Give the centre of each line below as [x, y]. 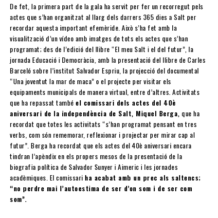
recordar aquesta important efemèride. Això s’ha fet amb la [93, 28]
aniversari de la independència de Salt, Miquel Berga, [95, 113]
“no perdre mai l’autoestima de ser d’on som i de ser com [101, 188]
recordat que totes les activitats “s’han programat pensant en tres [103, 124]
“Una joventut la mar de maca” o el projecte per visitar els [91, 81]
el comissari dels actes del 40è [126, 103]
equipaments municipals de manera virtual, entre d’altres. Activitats [105, 92]
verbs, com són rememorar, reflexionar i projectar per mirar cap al [102, 135]
